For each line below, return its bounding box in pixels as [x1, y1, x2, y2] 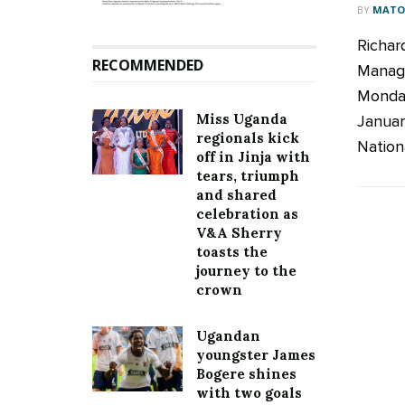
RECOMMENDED [92, 55, 203, 76]
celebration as [196, 205, 298, 223]
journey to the [196, 262, 297, 280]
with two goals [196, 384, 302, 402]
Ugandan [196, 327, 260, 345]
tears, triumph [196, 167, 299, 185]
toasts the [196, 243, 268, 261]
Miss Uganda [196, 110, 287, 128]
